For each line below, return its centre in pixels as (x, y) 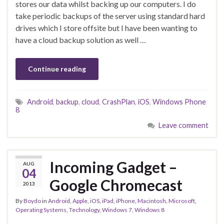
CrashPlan (118, 102)
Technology (84, 210)
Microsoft (182, 201)
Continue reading (57, 69)
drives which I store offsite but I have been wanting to (106, 28)
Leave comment (183, 125)
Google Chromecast (116, 185)
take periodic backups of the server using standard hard (110, 16)
